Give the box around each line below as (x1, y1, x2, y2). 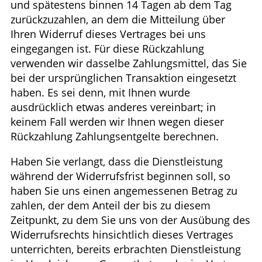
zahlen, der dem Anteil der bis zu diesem (11, 198, 211, 213)
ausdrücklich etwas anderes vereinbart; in (11, 100, 216, 115)
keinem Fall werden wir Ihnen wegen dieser (11, 115, 224, 129)
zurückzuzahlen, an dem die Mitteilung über (11, 12, 225, 27)
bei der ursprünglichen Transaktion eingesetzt (11, 71, 236, 85)
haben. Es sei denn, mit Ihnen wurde (11, 85, 190, 100)
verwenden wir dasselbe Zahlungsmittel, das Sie (11, 56, 247, 71)
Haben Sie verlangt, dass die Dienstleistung (11, 154, 223, 169)
